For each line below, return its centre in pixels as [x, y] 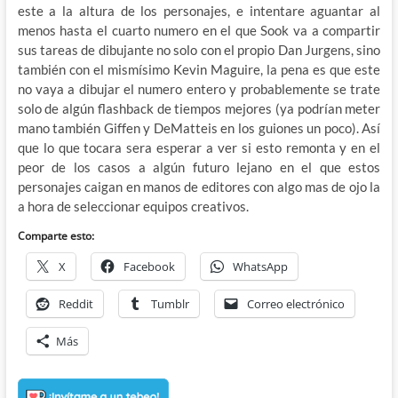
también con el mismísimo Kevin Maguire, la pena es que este [199, 70]
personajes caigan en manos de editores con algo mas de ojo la [199, 187]
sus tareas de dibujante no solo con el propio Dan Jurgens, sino [199, 50]
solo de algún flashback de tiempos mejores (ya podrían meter [199, 109]
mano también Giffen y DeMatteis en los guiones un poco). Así [199, 128]
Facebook [149, 267]
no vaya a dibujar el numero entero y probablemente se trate [199, 89]
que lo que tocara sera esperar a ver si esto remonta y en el [199, 148]
